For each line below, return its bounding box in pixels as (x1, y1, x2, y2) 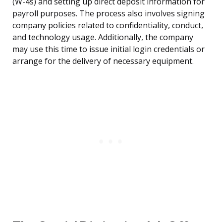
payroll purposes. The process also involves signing (12, 8, 205, 19)
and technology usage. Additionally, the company (12, 32, 193, 43)
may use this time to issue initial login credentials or (12, 44, 205, 55)
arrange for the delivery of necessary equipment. (12, 55, 194, 67)
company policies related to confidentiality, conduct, (12, 20, 203, 31)
